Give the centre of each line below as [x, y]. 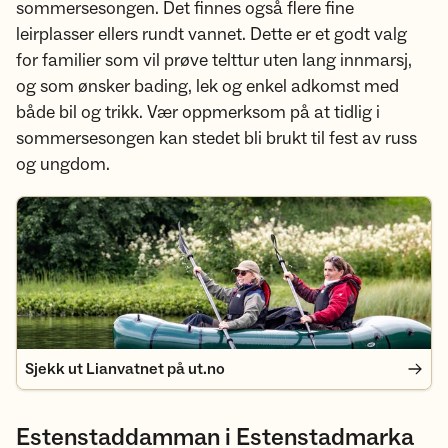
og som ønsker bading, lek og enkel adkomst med [207, 86]
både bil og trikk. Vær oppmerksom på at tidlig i [198, 112]
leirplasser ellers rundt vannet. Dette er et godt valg [211, 34]
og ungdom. [63, 164]
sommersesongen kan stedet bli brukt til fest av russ [216, 138]
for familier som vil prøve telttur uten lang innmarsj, [214, 60]
